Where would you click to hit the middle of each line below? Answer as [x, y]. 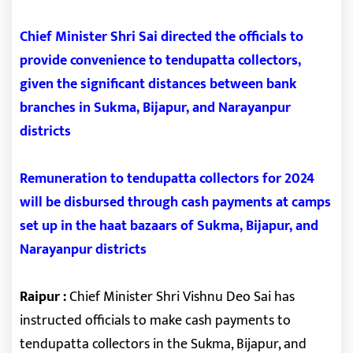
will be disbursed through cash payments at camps [175, 203]
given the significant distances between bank [158, 84]
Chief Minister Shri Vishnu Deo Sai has [180, 297]
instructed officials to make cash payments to [155, 321]
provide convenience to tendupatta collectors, [160, 61]
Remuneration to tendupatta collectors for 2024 [167, 179]
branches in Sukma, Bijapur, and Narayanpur [155, 108]
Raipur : [43, 297]
